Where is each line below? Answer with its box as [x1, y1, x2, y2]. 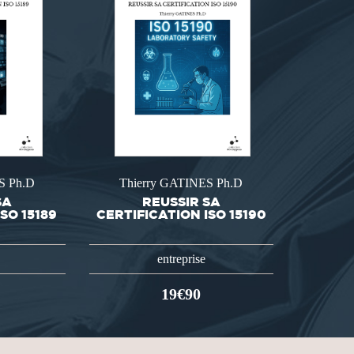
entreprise [156, 251, 205, 265]
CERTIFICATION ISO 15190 [96, 206, 266, 221]
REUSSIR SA [141, 194, 220, 209]
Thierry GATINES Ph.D [119, 176, 243, 190]
